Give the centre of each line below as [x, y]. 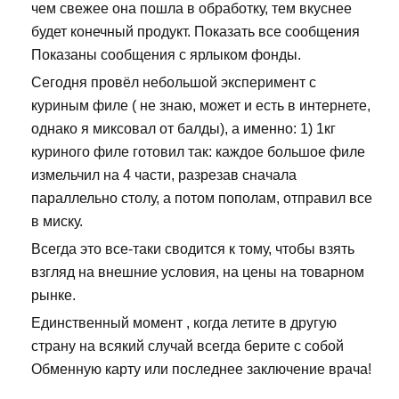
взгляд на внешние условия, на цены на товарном [198, 272]
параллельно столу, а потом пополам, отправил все [202, 198]
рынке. [53, 295]
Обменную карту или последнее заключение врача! [201, 369]
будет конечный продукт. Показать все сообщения [195, 31]
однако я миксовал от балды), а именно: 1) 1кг [183, 128]
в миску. [57, 221]
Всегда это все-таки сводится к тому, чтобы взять [193, 248]
